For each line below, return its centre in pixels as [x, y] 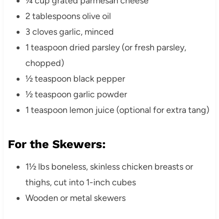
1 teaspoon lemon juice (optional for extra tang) [117, 110]
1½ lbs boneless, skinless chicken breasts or [109, 167]
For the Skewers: [56, 144]
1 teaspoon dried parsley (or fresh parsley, [106, 48]
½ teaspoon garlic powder [76, 95]
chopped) [44, 63]
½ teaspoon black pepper [75, 79]
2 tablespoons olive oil [68, 16]
